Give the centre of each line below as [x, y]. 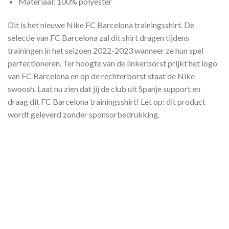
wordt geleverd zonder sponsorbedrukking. [84, 114]
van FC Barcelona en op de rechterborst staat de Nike [101, 76]
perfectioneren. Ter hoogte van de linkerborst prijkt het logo [112, 63]
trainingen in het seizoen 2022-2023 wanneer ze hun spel [106, 50]
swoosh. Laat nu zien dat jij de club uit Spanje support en [104, 88]
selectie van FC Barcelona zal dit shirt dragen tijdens [98, 37]
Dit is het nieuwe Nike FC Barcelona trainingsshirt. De [101, 25]
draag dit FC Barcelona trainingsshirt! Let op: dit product [107, 101]
